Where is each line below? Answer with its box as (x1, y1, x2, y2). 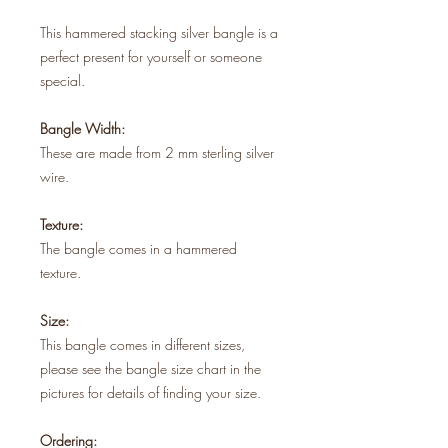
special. (40, 70, 85, 90)
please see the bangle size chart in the (40, 358, 261, 378)
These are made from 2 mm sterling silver (40, 142, 274, 162)
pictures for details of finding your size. (40, 382, 261, 402)
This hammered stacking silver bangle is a (40, 22, 278, 42)
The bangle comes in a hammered (40, 238, 237, 258)
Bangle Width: (40, 118, 125, 138)
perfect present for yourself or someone (40, 46, 262, 66)
